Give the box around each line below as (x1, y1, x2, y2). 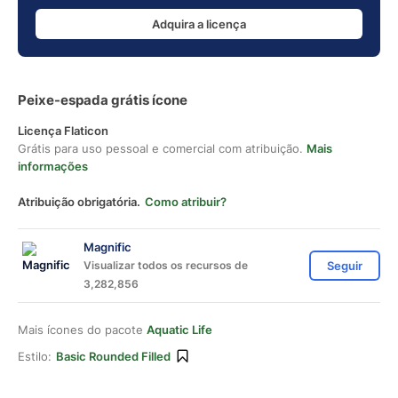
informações (18, 159, 88, 173)
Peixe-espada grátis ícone (18, 92, 187, 108)
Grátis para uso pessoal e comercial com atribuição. (18, 141, 306, 155)
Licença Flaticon (18, 123, 108, 138)
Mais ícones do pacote (18, 322, 147, 337)
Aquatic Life (147, 322, 212, 337)
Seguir (327, 259, 362, 273)
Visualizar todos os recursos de (84, 259, 248, 272)
